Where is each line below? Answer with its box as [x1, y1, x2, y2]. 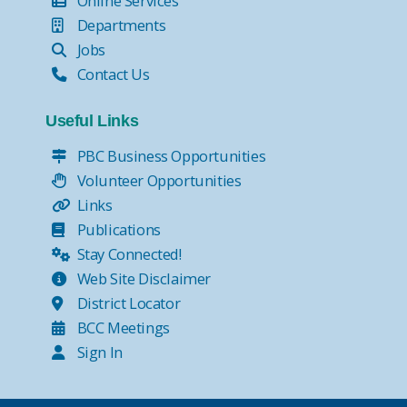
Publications [74, 218, 161, 240]
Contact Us [74, 63, 150, 84]
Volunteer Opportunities [74, 169, 242, 191]
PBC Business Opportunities [74, 144, 266, 166]
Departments [74, 14, 166, 35]
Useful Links [45, 111, 139, 130]
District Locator [74, 292, 181, 313]
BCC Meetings [74, 316, 170, 338]
